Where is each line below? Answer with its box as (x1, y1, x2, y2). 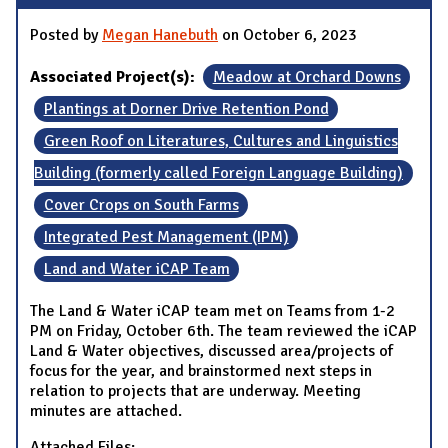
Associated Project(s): (30, 66, 199, 87)
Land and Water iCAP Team (43, 258, 230, 279)
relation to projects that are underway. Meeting (30, 380, 361, 401)
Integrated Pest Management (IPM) (43, 226, 289, 247)
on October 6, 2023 (218, 24, 357, 45)
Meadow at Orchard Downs (212, 66, 401, 87)
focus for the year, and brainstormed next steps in (30, 360, 372, 381)
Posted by (30, 24, 102, 45)
